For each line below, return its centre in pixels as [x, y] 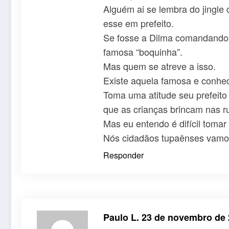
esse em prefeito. [139, 23]
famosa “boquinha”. [143, 51]
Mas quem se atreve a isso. [159, 66]
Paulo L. [122, 217]
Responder [123, 155]
